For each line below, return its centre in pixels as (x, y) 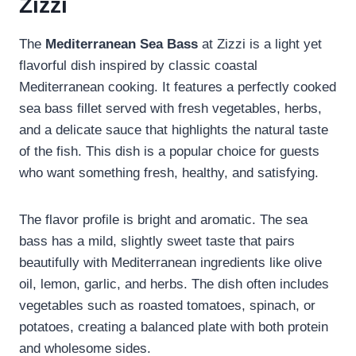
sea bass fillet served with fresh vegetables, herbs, (170, 109)
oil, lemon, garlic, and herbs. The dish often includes (174, 284)
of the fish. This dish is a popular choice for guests (169, 152)
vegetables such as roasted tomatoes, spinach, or (167, 306)
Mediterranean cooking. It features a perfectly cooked (178, 87)
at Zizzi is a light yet (260, 44)
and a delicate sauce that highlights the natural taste (174, 130)
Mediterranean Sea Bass (122, 44)
